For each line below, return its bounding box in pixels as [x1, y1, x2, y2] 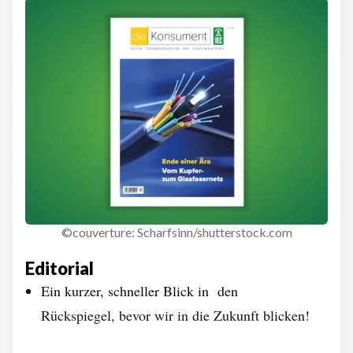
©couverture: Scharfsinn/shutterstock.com [61, 225, 292, 240]
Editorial [25, 258, 94, 279]
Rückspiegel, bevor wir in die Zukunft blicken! [41, 306, 310, 325]
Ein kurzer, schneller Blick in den [41, 281, 238, 300]
